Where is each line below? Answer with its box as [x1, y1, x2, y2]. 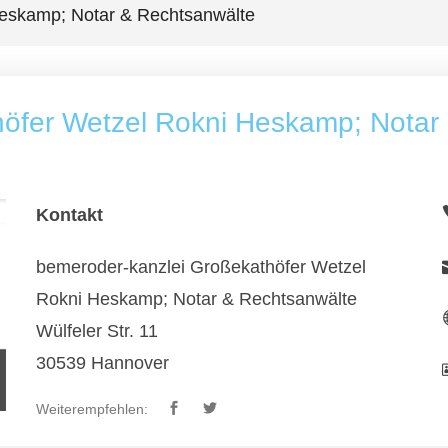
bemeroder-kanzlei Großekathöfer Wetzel [35, 257, 366, 277]
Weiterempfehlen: [35, 401, 148, 417]
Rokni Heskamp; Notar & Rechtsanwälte [35, 289, 357, 309]
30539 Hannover [35, 353, 169, 373]
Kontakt [35, 205, 103, 225]
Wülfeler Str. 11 [35, 321, 158, 341]
